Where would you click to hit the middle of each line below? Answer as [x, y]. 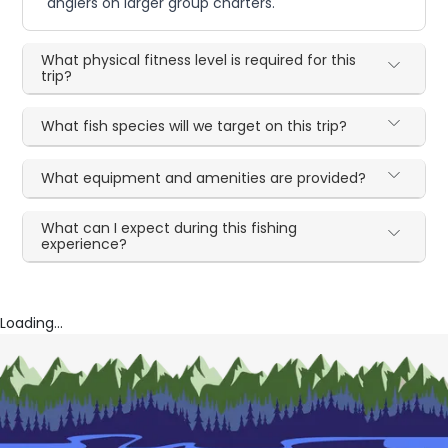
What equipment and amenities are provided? [204, 177]
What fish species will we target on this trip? [194, 125]
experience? [84, 243]
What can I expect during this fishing [169, 227]
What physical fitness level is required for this [199, 59]
